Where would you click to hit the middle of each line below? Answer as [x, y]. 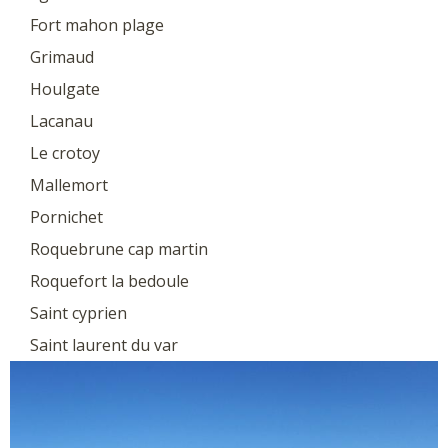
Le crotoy [65, 152]
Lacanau [61, 120]
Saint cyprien [78, 312]
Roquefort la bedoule [109, 280]
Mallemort [69, 184]
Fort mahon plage [97, 24]
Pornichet [66, 216]
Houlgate [65, 88]
